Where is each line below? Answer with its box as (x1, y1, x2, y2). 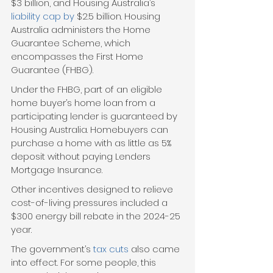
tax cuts (93, 243, 129, 256)
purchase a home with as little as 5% (11, 136, 174, 150)
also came (129, 243, 182, 256)
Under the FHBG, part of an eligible (11, 83, 165, 96)
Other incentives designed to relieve (11, 183, 175, 196)
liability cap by (11, 10, 74, 23)
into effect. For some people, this (11, 256, 158, 269)
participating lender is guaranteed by (11, 110, 180, 123)
